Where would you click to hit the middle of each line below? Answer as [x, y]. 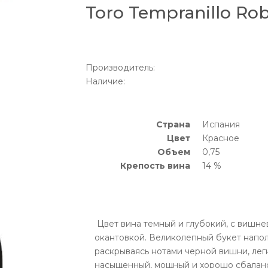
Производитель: [120, 68]
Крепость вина [155, 166]
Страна [173, 125]
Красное [220, 138]
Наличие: [105, 82]
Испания [221, 125]
